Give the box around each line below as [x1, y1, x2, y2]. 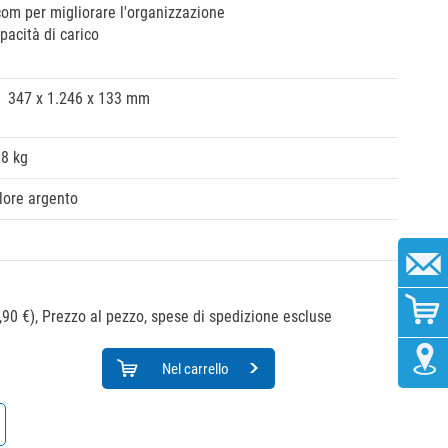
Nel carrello [161, 360, 229, 378]
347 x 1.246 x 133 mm [7, 89, 150, 108]
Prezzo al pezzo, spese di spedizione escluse [42, 307, 332, 326]
